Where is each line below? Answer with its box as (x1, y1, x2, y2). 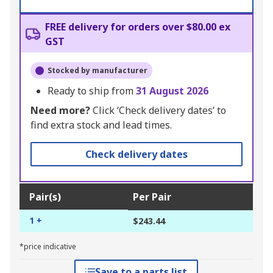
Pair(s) (29, 190, 61, 204)
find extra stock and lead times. (30, 118, 172, 132)
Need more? (30, 104, 90, 118)
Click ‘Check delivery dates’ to (90, 104, 226, 118)
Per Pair (133, 190, 171, 204)
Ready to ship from (48, 84, 136, 98)
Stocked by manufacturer (48, 65, 147, 76)
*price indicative (19, 241, 76, 252)
